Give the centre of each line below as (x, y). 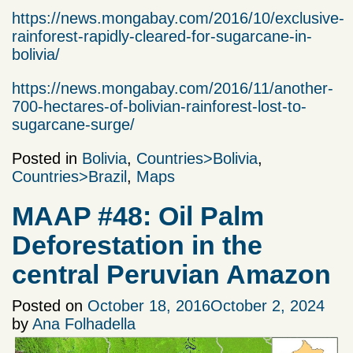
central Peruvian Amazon (171, 274)
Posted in (47, 158)
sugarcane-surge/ (73, 124)
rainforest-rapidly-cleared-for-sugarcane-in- (162, 36)
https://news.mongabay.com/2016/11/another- (173, 88)
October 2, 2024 (268, 306)
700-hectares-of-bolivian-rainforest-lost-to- (159, 106)
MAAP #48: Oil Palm (138, 216)
